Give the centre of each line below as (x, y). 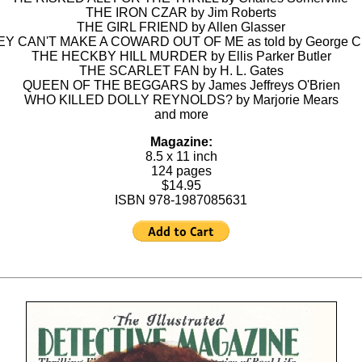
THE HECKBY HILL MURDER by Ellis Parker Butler (181, 56)
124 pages (181, 171)
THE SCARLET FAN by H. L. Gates (181, 71)
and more (181, 114)
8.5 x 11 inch (181, 156)
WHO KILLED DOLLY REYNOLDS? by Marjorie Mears (181, 100)
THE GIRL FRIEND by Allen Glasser (181, 27)
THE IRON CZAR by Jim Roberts (181, 13)
